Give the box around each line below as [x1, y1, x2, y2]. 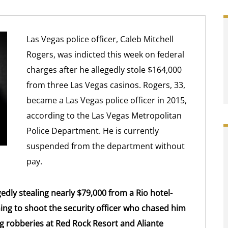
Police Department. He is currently [26, 125, 159, 136]
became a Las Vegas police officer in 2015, [26, 95, 187, 106]
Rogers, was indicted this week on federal [26, 49, 185, 60]
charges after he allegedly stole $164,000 [26, 64, 182, 75]
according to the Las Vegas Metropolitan [26, 110, 182, 121]
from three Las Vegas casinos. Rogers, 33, [26, 79, 186, 91]
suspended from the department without [26, 140, 185, 152]
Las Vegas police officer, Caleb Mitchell [26, 34, 174, 45]
